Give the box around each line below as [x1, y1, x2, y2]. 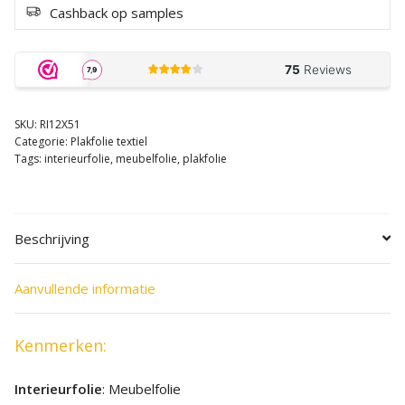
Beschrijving [14, 230, 89, 249]
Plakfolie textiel [71, 134, 147, 150]
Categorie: [14, 134, 71, 150]
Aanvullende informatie [14, 279, 155, 298]
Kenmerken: [14, 334, 107, 357]
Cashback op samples [50, 4, 184, 23]
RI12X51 [40, 117, 80, 133]
